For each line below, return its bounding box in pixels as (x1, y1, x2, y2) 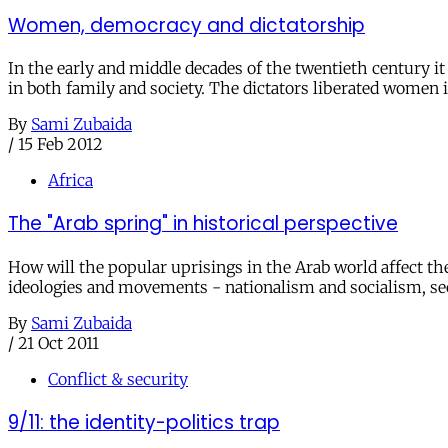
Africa (48, 170, 93, 191)
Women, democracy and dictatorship (8, 11, 365, 39)
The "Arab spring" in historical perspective (8, 210, 398, 238)
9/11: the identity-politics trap (8, 408, 280, 436)
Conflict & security (48, 368, 188, 389)
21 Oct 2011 (18, 332, 99, 353)
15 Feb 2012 (18, 134, 103, 155)
